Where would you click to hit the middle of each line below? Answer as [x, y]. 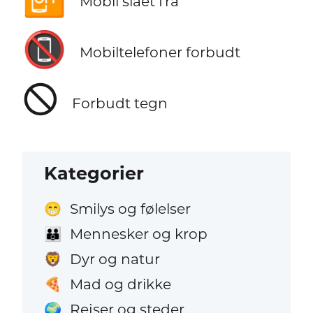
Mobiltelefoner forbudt [160, 52]
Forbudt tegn [119, 103]
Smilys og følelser [130, 208]
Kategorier [94, 173]
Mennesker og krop [138, 234]
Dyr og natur [115, 259]
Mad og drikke [120, 284]
